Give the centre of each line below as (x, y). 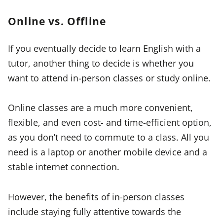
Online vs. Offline (57, 21)
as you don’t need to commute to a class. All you (109, 137)
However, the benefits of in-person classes (96, 196)
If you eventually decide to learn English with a (104, 48)
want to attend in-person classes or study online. (109, 77)
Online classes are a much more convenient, (100, 108)
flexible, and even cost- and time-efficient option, (110, 122)
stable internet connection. (64, 167)
